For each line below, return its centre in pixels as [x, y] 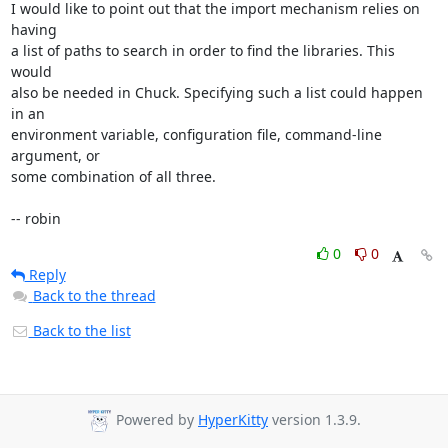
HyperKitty [233, 420]
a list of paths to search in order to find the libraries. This [202, 50]
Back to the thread [94, 295]
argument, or [55, 155]
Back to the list [79, 330]
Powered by [155, 420]
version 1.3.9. [314, 420]
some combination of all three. [113, 176]
